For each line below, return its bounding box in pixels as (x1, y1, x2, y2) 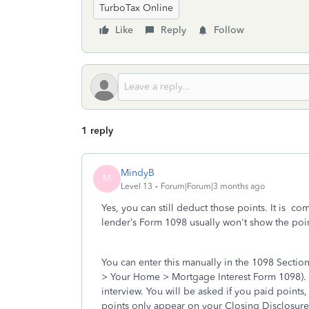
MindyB (121, 166, 154, 179)
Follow (214, 24, 244, 36)
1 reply (81, 125, 113, 137)
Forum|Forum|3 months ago (161, 181, 265, 191)
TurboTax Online (99, 2, 173, 14)
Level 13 (121, 181, 152, 191)
